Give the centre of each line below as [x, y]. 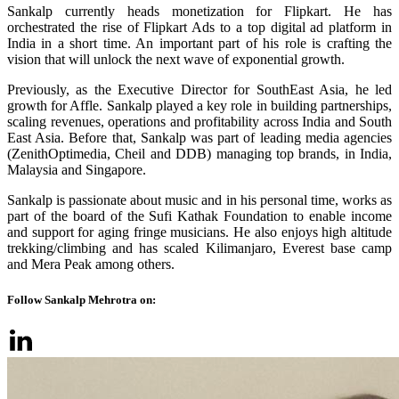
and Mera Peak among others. [91, 265]
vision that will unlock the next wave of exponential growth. [176, 60]
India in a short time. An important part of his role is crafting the [199, 44]
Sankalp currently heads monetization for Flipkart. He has [199, 12]
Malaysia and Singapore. [77, 170]
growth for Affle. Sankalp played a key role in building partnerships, [199, 106]
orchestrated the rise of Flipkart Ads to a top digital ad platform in [199, 28]
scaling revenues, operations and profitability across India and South [199, 122]
